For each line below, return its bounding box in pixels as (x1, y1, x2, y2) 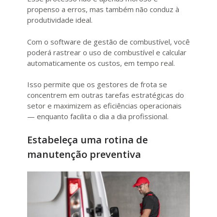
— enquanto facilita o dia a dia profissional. (27, 111, 169, 122)
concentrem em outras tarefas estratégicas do (27, 90, 184, 100)
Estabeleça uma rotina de (27, 133, 148, 146)
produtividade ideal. (27, 15, 93, 25)
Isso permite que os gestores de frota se (27, 79, 167, 90)
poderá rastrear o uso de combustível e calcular (27, 47, 186, 57)
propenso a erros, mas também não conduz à (27, 4, 179, 15)
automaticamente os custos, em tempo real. (27, 58, 175, 68)
